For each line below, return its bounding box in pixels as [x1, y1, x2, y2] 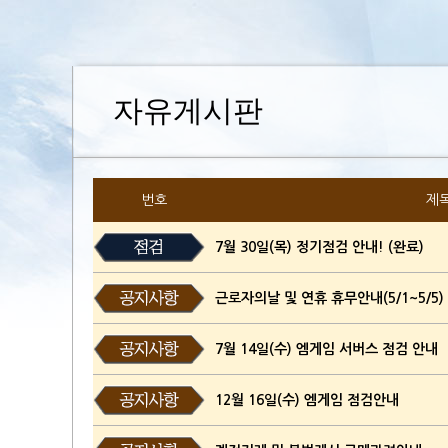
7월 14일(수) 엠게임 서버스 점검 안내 [215, 342, 438, 356]
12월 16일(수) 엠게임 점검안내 [215, 393, 399, 407]
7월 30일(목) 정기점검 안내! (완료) [215, 240, 424, 254]
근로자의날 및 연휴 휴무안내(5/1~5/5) [215, 291, 444, 305]
